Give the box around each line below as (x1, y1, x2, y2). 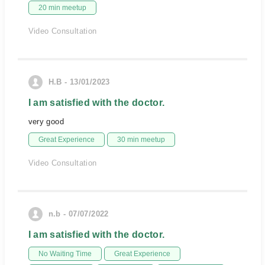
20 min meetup (38, 4, 86, 12)
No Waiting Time (38, 250, 92, 258)
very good (28, 117, 64, 126)
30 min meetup (117, 135, 165, 144)
